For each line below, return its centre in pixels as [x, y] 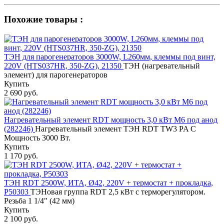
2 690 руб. [21, 93]
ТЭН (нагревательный [162, 66]
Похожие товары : [43, 19]
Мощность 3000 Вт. [37, 138]
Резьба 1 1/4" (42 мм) [39, 201]
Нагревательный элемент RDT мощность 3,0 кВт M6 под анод [111, 120]
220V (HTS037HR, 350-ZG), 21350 [64, 66]
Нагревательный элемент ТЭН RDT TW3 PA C [115, 129]
